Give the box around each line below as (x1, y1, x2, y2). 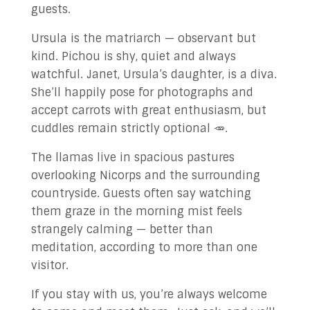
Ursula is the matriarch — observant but (30, 31, 256, 46)
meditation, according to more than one (30, 240, 257, 255)
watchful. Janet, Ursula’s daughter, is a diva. (30, 67, 277, 82)
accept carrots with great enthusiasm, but (30, 103, 266, 118)
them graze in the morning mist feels (30, 204, 242, 219)
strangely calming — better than (30, 222, 213, 237)
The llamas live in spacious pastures (30, 150, 235, 165)
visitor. (30, 258, 69, 273)
